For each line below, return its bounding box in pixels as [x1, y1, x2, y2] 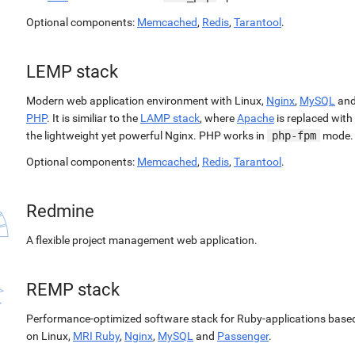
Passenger [217, 330, 269, 342]
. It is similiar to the [47, 112, 140, 124]
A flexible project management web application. [26, 234, 258, 246]
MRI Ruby [73, 330, 120, 342]
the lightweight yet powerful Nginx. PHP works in [26, 129, 267, 142]
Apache [237, 112, 274, 124]
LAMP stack [140, 112, 200, 124]
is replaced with [274, 112, 353, 124]
